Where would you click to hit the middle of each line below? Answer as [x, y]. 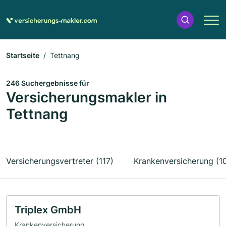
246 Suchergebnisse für [48, 83]
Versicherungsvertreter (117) [60, 161]
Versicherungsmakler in [87, 97]
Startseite [23, 55]
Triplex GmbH [48, 210]
